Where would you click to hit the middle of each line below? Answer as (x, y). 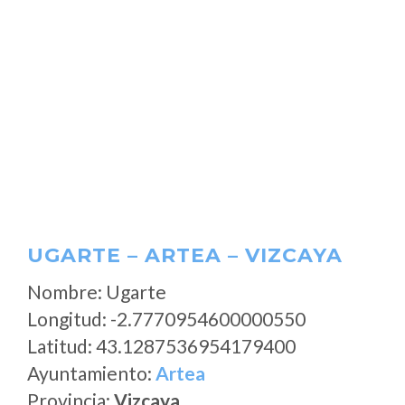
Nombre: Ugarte (97, 292)
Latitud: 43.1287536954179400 (161, 346)
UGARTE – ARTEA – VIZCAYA (185, 255)
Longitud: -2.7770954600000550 (166, 319)
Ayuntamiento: (91, 373)
